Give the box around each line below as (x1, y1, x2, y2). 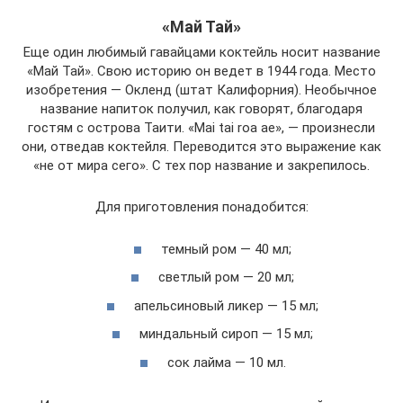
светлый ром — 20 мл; (158, 269, 294, 286)
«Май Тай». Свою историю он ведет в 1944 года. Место (27, 63, 376, 80)
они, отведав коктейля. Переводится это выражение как (22, 139, 381, 156)
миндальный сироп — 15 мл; (139, 326, 313, 343)
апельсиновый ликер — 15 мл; (134, 297, 318, 314)
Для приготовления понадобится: (94, 199, 309, 216)
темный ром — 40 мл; (161, 240, 291, 257)
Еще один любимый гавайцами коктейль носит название (22, 44, 381, 61)
